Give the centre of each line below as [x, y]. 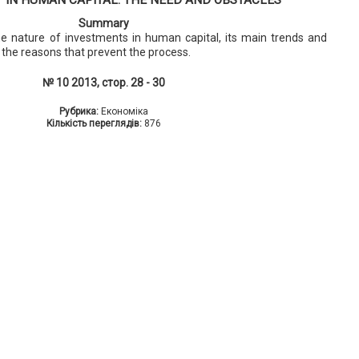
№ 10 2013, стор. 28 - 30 [103, 82]
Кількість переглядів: [95, 123]
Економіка [124, 111]
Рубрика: [80, 111]
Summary [103, 23]
